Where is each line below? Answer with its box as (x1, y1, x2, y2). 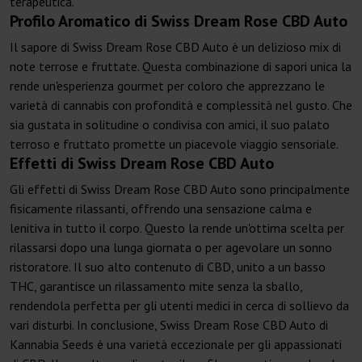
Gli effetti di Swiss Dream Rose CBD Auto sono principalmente (10, 181, 350, 198)
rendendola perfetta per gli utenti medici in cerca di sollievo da (10, 297, 349, 314)
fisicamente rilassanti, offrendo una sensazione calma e (10, 200, 312, 217)
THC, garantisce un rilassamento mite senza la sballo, (10, 278, 302, 295)
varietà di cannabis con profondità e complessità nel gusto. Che (10, 97, 352, 114)
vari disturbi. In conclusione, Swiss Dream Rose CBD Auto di (10, 317, 328, 334)
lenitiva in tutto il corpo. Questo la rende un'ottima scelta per (10, 220, 344, 237)
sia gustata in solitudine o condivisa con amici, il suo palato (10, 116, 330, 133)
